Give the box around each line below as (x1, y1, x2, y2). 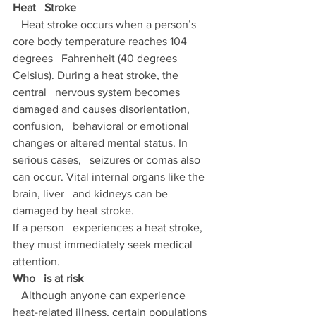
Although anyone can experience (13, 289, 21, 302)
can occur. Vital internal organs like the (13, 171, 207, 183)
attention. (13, 255, 63, 268)
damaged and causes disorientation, (13, 103, 193, 116)
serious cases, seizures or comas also (13, 154, 203, 166)
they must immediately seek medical (13, 238, 201, 251)
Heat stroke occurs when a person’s (13, 18, 21, 31)
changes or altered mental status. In (13, 137, 190, 150)
